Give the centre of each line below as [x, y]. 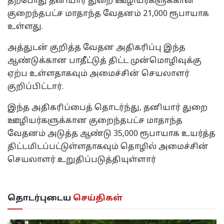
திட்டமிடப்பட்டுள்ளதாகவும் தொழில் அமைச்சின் [108, 147]
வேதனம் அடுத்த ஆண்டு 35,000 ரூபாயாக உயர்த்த [111, 134]
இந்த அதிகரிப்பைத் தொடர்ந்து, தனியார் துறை [107, 108]
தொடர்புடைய [39, 199]
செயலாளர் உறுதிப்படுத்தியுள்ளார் [82, 160]
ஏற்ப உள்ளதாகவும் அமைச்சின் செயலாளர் [98, 74]
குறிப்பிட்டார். [35, 87]
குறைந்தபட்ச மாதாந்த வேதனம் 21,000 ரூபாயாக [108, 14]
